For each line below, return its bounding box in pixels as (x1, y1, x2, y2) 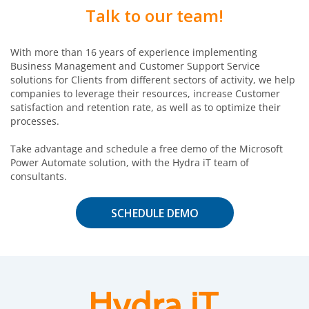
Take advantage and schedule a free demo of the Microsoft (10, 141, 283, 155)
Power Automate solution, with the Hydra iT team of (10, 155, 249, 169)
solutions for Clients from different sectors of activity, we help (10, 72, 295, 86)
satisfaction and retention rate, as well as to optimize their (10, 100, 281, 114)
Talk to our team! (86, 3, 223, 27)
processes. (10, 114, 59, 128)
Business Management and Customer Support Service (10, 59, 260, 72)
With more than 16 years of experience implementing (10, 45, 257, 59)
